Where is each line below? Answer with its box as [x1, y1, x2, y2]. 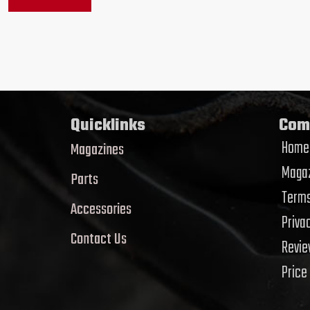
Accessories [70, 197, 131, 222]
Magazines [70, 137, 124, 163]
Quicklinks [70, 112, 145, 138]
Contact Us [70, 226, 127, 252]
